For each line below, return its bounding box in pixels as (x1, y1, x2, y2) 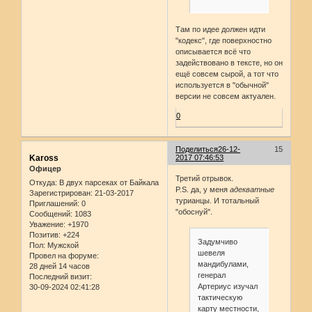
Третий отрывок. (175, 173, 234, 182)
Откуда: (29, 178, 57, 187)
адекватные (230, 185, 275, 194)
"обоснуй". (175, 207, 213, 216)
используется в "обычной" (175, 81, 270, 90)
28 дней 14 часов (29, 261, 90, 270)
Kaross (29, 153, 58, 164)
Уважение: (29, 219, 65, 228)
